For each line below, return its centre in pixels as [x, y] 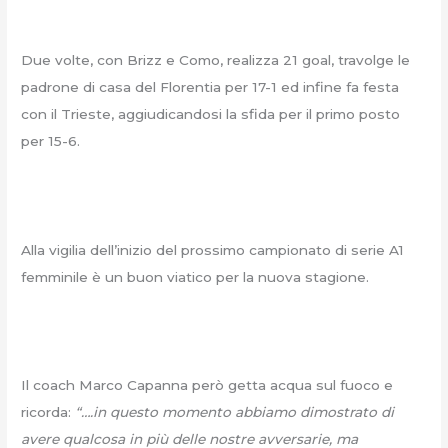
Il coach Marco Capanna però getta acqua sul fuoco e [207, 385]
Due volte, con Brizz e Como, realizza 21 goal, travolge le [216, 59]
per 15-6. [51, 140]
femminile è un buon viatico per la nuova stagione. [195, 276]
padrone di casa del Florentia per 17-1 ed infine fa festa [210, 86]
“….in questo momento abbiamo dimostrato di [235, 412]
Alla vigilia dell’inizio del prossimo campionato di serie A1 [213, 249]
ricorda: [48, 412]
